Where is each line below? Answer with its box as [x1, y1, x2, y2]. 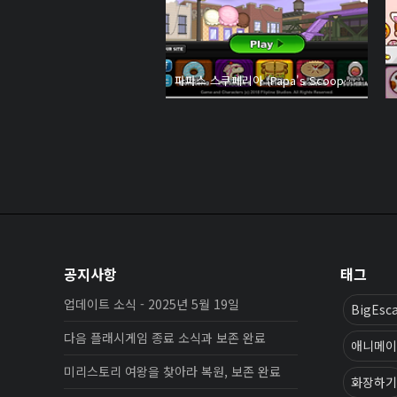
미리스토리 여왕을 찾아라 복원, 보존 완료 [64, 362, 281, 380]
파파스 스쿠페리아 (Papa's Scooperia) [344, 71, 355, 89]
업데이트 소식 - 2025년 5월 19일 [64, 294, 239, 313]
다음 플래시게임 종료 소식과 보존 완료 [64, 328, 266, 346]
